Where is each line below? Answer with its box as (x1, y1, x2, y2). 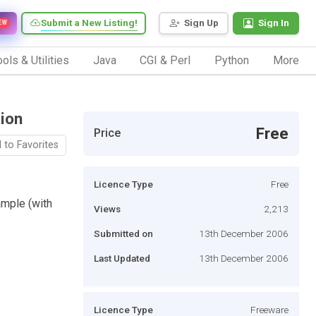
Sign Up (184, 17, 219, 29)
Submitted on (94, 227, 153, 239)
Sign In (258, 17, 289, 29)
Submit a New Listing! (41, 17, 138, 29)
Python (214, 53, 250, 67)
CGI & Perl (140, 53, 191, 67)
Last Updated (94, 252, 150, 264)
